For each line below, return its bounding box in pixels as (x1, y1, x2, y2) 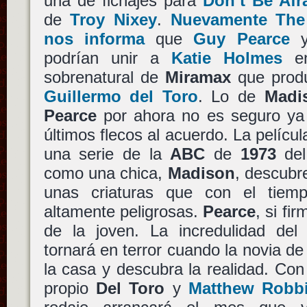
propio (43, 278, 96, 297)
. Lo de (197, 86, 265, 106)
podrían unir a (43, 48, 171, 67)
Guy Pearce (193, 29, 290, 48)
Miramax (164, 67, 231, 86)
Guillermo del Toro (43, 86, 198, 106)
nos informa (43, 29, 145, 48)
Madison (167, 163, 235, 182)
